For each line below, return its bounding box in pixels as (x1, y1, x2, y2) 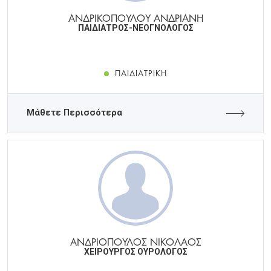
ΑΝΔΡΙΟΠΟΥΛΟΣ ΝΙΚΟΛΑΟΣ (70, 233, 201, 249)
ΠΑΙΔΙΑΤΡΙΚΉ (115, 67, 167, 79)
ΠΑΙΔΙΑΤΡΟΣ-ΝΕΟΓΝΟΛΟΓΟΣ (77, 23, 194, 33)
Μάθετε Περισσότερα (27, 108, 122, 119)
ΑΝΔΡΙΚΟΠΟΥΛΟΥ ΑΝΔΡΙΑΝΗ (68, 10, 203, 25)
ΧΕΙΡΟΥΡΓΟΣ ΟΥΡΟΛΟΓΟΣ (83, 247, 188, 257)
